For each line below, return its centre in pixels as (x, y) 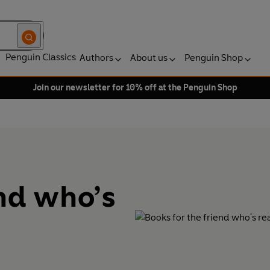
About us (149, 58)
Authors (96, 58)
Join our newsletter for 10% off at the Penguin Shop (135, 88)
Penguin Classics (41, 57)
